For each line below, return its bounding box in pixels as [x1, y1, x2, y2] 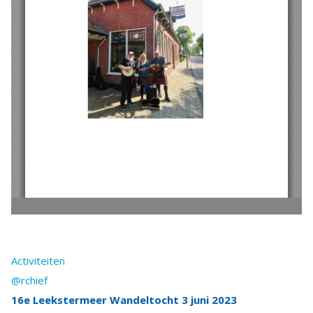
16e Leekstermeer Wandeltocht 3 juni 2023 [11, 293, 237, 307]
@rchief [11, 273, 48, 288]
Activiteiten [11, 254, 65, 268]
